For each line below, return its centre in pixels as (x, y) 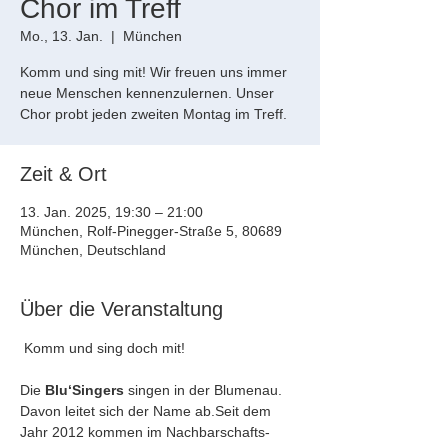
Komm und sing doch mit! (102, 348)
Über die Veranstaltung (121, 309)
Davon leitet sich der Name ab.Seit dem (147, 411)
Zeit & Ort (63, 174)
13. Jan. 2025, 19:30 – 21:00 (111, 212)
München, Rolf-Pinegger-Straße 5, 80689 (151, 231)
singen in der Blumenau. (205, 390)
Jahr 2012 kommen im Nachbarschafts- (145, 432)
